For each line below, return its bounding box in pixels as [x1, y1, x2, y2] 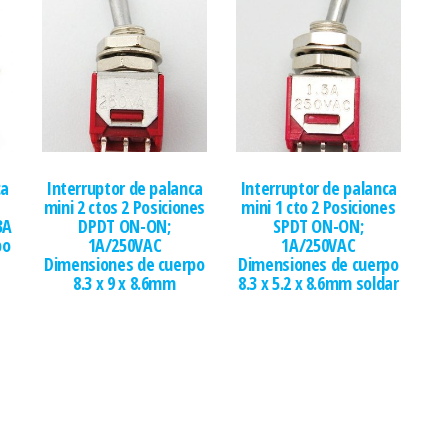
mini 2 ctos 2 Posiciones [43, 195, 206, 220]
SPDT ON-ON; [273, 214, 364, 239]
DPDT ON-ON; [78, 214, 171, 239]
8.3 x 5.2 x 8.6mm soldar [238, 271, 399, 296]
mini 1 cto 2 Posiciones [241, 195, 396, 220]
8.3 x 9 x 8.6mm [73, 271, 176, 296]
